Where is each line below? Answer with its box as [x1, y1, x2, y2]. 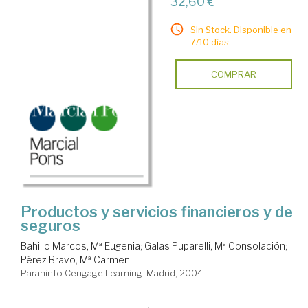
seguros [21, 216, 80, 234]
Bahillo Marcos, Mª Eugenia [21, 239, 140, 252]
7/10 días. [190, 36, 231, 47]
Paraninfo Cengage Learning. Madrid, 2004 [21, 267, 203, 278]
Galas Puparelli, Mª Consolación [144, 239, 285, 252]
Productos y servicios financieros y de [21, 202, 293, 221]
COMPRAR [210, 68, 256, 80]
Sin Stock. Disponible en [190, 23, 291, 35]
